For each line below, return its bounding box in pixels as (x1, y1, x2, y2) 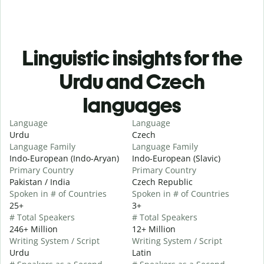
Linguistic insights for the (22, 45, 242, 71)
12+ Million (132, 223, 176, 235)
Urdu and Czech (59, 68, 205, 94)
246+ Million (9, 223, 58, 235)
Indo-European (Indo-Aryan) (9, 152, 119, 164)
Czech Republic (132, 176, 193, 187)
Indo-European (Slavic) (132, 152, 220, 164)
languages (83, 92, 181, 118)
